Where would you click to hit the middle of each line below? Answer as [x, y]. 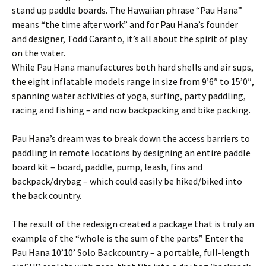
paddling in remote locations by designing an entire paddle [131, 153]
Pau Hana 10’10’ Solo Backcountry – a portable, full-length [131, 253]
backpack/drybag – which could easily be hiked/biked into [127, 181]
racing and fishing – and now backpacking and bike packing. [131, 110]
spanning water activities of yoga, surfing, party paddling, [129, 96]
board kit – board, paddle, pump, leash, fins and [107, 167]
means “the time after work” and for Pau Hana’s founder [125, 25]
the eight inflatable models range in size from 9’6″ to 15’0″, [133, 82]
